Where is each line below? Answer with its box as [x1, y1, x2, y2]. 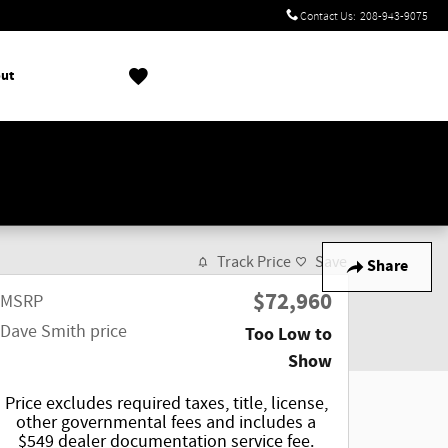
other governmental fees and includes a [16, 410, 316, 435]
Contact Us [300, 9, 353, 23]
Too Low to [245, 321, 332, 347]
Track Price [217, 251, 291, 273]
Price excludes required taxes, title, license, [4, 391, 328, 416]
